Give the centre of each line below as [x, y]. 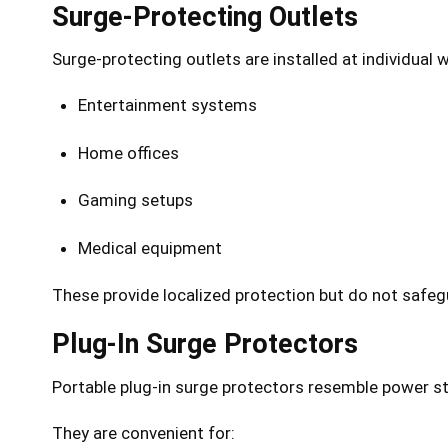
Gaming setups [135, 200]
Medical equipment [149, 247]
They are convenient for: [143, 432]
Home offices [128, 152]
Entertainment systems [167, 105]
